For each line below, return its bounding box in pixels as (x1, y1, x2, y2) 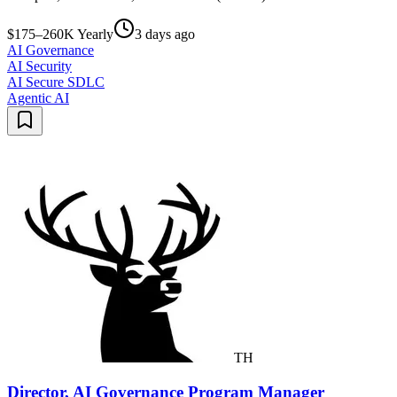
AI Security (7, 58, 72, 74)
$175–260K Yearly (7, 27, 113, 43)
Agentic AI (7, 90, 69, 106)
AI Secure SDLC (7, 74, 105, 90)
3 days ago (135, 27, 195, 43)
